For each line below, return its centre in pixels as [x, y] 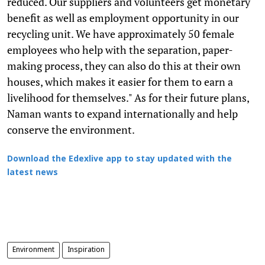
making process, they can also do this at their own [124, 66]
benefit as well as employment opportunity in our [123, 18]
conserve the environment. [71, 130]
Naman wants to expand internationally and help [122, 114]
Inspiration [86, 251]
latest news [33, 173]
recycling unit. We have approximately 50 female [121, 34]
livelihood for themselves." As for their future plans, [128, 98]
